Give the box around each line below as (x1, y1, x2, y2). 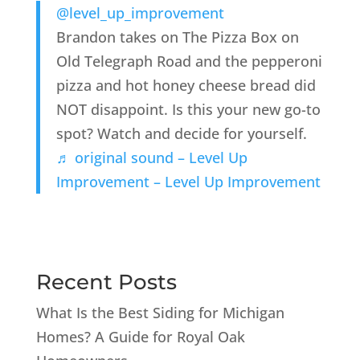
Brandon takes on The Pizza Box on (55, 27, 299, 47)
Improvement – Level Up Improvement (55, 171, 321, 191)
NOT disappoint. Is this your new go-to (55, 99, 321, 119)
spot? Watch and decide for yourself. (55, 123, 307, 143)
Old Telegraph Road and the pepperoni (55, 51, 322, 71)
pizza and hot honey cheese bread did (55, 75, 316, 95)
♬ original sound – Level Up (55, 147, 247, 167)
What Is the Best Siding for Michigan (35, 302, 284, 322)
